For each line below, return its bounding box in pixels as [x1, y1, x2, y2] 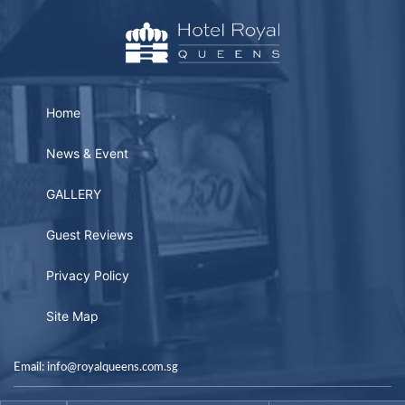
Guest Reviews [45, 226, 133, 242]
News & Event [45, 145, 128, 161]
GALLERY [45, 185, 101, 202]
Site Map [45, 307, 99, 324]
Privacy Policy [45, 267, 129, 283]
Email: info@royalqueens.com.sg [14, 361, 178, 373]
